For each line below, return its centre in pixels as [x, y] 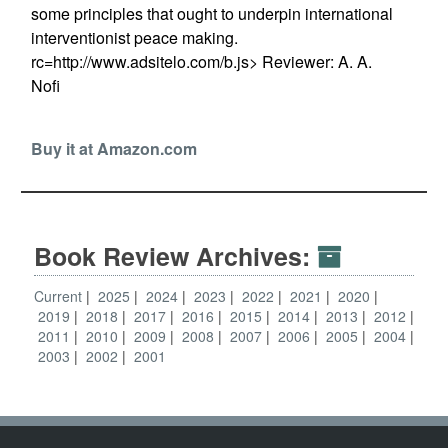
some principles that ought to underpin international [211, 13]
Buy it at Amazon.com [113, 148]
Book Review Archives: [175, 256]
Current [58, 296]
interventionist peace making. [134, 37]
